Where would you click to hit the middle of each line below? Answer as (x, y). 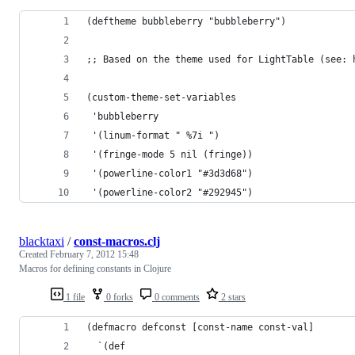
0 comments (176, 297)
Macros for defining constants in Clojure (95, 268)
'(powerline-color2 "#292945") (170, 192)
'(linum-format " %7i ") (153, 135)
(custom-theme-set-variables (161, 97)
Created (34, 254)
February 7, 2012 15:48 (94, 254)
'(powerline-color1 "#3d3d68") (170, 173)
